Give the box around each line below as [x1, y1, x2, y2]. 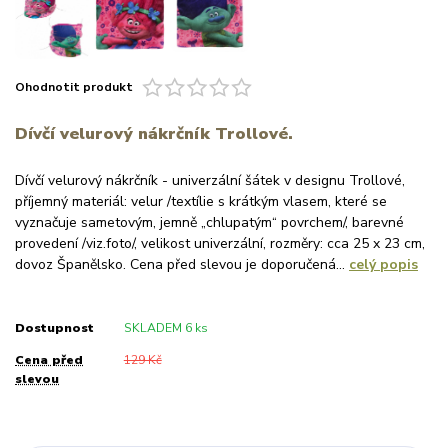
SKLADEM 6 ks [123, 320, 208, 337]
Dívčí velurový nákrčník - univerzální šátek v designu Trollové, [15, 171, 405, 191]
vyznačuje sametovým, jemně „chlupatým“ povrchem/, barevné [15, 213, 404, 233]
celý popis [349, 255, 418, 275]
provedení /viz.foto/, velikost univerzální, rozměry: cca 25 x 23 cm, [15, 234, 425, 254]
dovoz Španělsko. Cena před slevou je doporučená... [15, 255, 349, 275]
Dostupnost [15, 320, 94, 337]
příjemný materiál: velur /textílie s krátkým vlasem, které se [15, 192, 387, 212]
